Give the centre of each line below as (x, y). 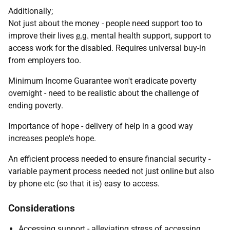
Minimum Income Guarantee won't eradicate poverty (102, 81)
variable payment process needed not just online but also (111, 171)
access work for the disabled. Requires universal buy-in (107, 48)
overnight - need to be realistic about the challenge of (104, 93)
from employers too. (45, 60)
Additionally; (31, 11)
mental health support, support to (150, 36)
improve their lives (42, 36)
